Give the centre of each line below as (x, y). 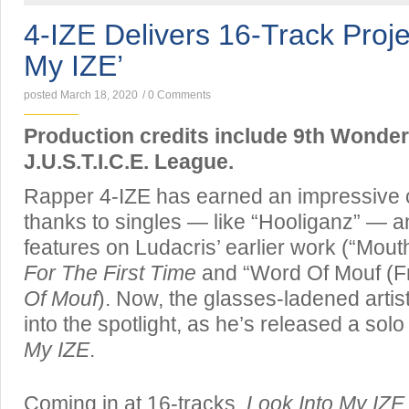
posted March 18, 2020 (81, 95)
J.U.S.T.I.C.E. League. (129, 162)
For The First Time (110, 273)
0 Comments (179, 95)
